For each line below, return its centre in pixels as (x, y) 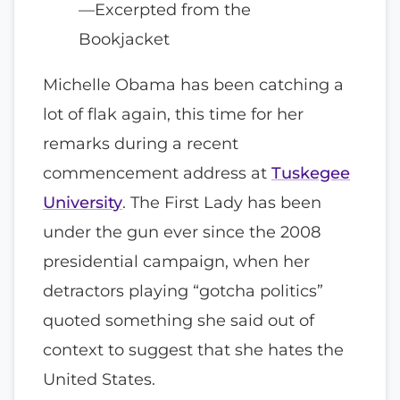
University (83, 203)
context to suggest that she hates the (193, 350)
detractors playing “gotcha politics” (183, 291)
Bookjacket (124, 39)
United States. (99, 379)
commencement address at (157, 173)
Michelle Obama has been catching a (193, 85)
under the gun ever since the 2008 (182, 232)
